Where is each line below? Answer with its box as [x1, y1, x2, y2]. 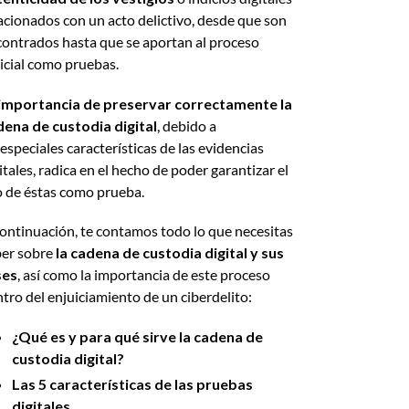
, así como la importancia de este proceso [16, 266, 270, 284]
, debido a [156, 116, 216, 134]
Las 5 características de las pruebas [11, 374, 253, 393]
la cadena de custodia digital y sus [55, 244, 284, 262]
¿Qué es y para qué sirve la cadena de [11, 327, 263, 345]
